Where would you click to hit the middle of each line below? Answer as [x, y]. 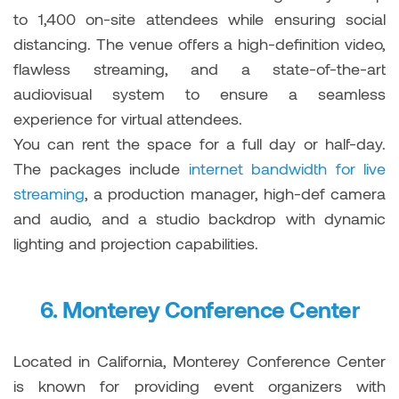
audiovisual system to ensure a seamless [199, 93]
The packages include [101, 168]
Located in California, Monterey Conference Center [199, 360]
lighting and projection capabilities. [138, 243]
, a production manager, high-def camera [235, 193]
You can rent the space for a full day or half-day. [199, 143]
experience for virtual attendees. [128, 118]
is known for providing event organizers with [199, 385]
